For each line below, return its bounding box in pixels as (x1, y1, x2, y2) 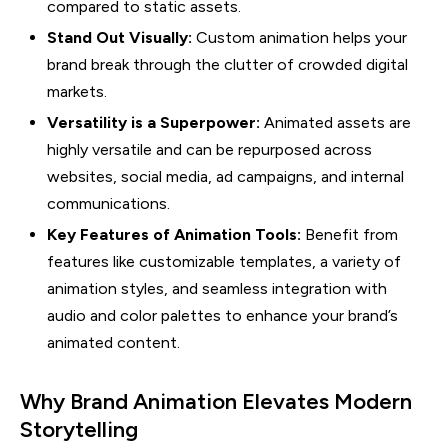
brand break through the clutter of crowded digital (47, 54, 408, 74)
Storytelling (20, 415, 138, 443)
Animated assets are (260, 112, 411, 132)
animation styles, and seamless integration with (47, 278, 387, 298)
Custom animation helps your (192, 27, 407, 47)
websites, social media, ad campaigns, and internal (47, 166, 404, 186)
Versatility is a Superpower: (47, 112, 260, 132)
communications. (47, 193, 170, 213)
